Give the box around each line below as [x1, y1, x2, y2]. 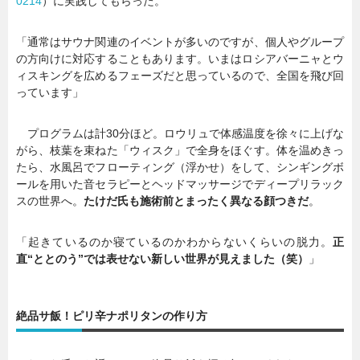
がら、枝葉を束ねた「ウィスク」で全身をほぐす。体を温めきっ [16, 144, 344, 157]
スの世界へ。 [16, 194, 84, 208]
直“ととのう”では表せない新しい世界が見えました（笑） [16, 252, 309, 266]
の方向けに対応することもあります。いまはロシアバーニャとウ [16, 52, 344, 66]
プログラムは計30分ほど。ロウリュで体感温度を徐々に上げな [16, 127, 344, 141]
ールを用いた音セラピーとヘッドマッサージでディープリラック [16, 178, 344, 191]
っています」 [16, 86, 84, 100]
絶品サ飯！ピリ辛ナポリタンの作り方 [16, 309, 207, 323]
